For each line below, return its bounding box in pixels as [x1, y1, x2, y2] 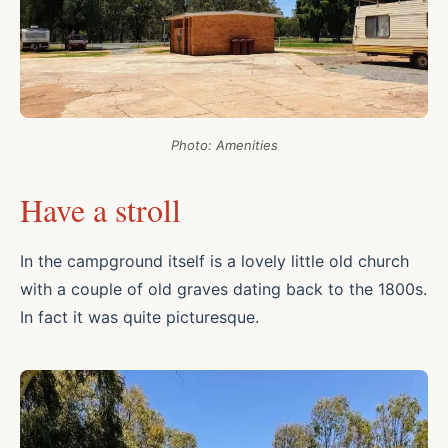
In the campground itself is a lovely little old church [20, 251, 409, 272]
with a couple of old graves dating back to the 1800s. [20, 279, 427, 300]
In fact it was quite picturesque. [20, 307, 259, 328]
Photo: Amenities [170, 137, 278, 154]
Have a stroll [20, 188, 181, 232]
